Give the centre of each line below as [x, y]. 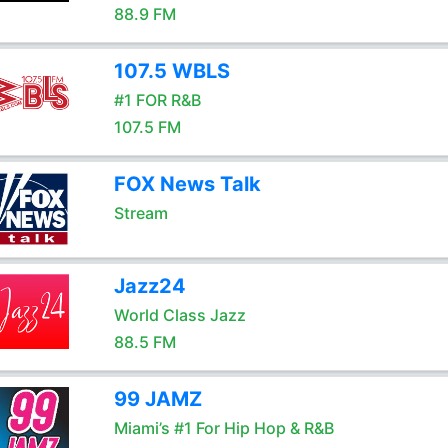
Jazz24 [149, 286]
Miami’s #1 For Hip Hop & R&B [223, 428]
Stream [140, 213]
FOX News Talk [187, 184]
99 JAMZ [157, 399]
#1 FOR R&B [157, 100]
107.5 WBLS [171, 71]
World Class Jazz [179, 315]
